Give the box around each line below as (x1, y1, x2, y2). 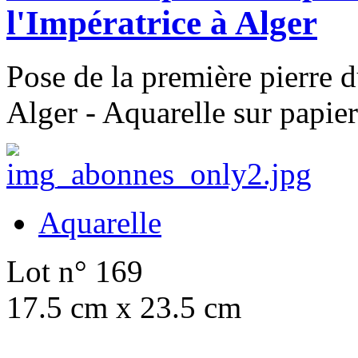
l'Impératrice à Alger (6, 3, 317, 42)
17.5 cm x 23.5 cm (6, 289, 241, 324)
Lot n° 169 (6, 253, 143, 288)
